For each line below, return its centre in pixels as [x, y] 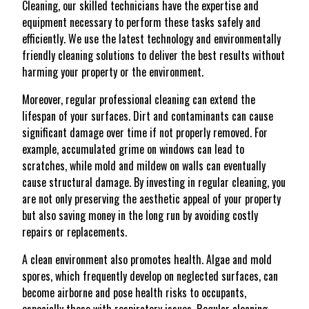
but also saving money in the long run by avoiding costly [140, 215]
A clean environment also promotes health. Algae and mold [147, 259]
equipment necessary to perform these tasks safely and [141, 22]
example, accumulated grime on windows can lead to [133, 149]
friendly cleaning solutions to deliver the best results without [153, 55]
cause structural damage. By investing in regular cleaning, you [154, 182]
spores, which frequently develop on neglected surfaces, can [150, 276]
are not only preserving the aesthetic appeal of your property [151, 199]
